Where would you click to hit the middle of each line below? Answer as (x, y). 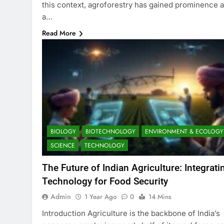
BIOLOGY (63, 131)
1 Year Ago (100, 196)
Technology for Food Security (105, 181)
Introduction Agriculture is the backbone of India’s (131, 213)
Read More (59, 33)
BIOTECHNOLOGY (110, 131)
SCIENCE (63, 145)
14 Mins (160, 196)
